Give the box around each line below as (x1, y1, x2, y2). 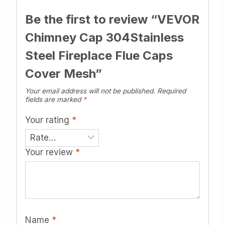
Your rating (25, 115, 72, 125)
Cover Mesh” (25, 66, 102, 81)
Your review (25, 147, 75, 158)
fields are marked (25, 95, 83, 104)
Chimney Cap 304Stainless (25, 30, 184, 45)
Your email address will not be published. (25, 87, 155, 95)
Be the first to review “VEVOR (25, 12, 199, 27)
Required (157, 87, 186, 95)
